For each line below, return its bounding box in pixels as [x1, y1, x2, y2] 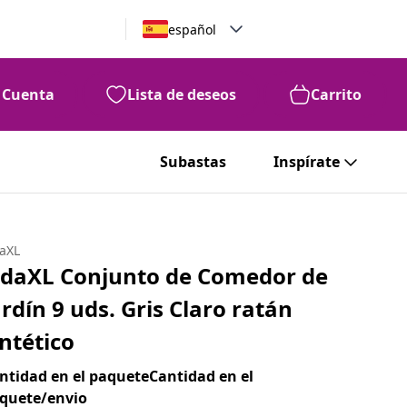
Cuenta [2, 84, 55, 104]
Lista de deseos [127, 84, 236, 104]
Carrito [311, 84, 362, 104]
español [167, 20, 216, 38]
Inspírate [273, 152, 340, 172]
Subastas [160, 152, 226, 172]
